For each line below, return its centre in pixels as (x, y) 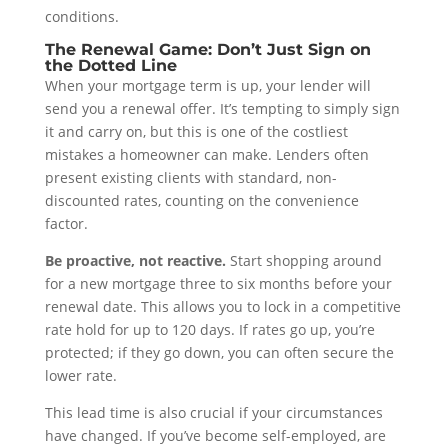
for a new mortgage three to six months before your (218, 283)
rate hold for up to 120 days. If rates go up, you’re (209, 329)
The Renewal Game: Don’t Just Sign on (207, 49)
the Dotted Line (110, 65)
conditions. (81, 16)
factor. (66, 223)
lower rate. (80, 375)
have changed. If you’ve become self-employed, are (215, 435)
